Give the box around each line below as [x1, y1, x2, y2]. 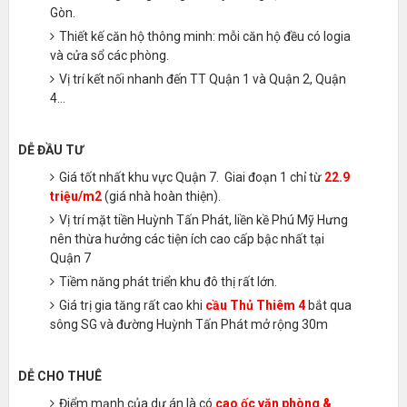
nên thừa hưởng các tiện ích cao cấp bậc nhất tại [49, 232, 324, 246]
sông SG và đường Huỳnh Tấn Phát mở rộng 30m [49, 317, 328, 332]
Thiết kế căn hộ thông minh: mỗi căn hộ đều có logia [58, 29, 351, 44]
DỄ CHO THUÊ [17, 369, 102, 383]
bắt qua [304, 298, 352, 313]
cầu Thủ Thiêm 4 [204, 298, 305, 313]
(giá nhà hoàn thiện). [101, 189, 223, 203]
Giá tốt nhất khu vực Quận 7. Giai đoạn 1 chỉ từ [58, 170, 324, 184]
